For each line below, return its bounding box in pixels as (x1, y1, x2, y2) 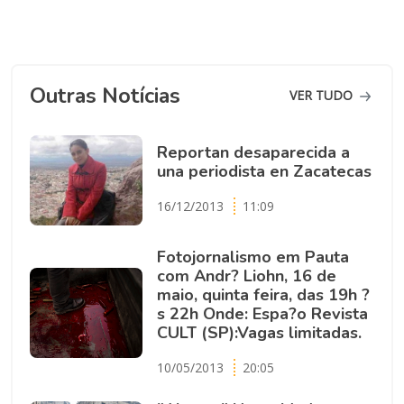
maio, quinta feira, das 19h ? (156, 283, 370, 306)
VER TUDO (289, 87, 357, 105)
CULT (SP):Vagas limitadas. (156, 321, 362, 344)
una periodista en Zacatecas (156, 161, 372, 183)
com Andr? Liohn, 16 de (156, 264, 336, 287)
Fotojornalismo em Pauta (156, 245, 349, 268)
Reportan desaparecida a (156, 142, 350, 164)
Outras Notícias (29, 80, 180, 110)
